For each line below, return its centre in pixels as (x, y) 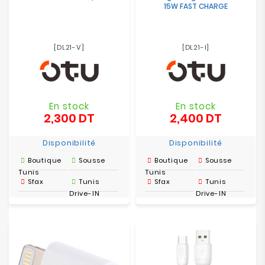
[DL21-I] (196, 47)
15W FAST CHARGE (196, 6)
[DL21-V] (69, 47)
